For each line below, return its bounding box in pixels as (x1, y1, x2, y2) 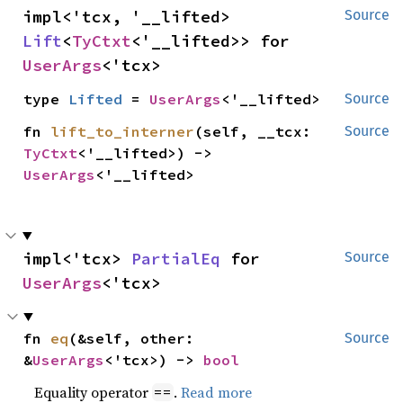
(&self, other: (68, 328, 195, 347)
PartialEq (131, 247, 220, 269)
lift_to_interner (50, 121, 195, 140)
